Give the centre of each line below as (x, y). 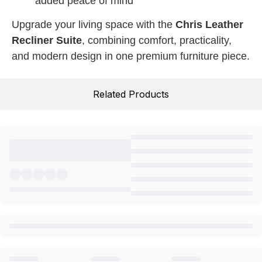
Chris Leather (209, 25)
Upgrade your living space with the (94, 25)
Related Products (131, 94)
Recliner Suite (47, 41)
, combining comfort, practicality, (157, 41)
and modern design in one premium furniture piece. (131, 56)
